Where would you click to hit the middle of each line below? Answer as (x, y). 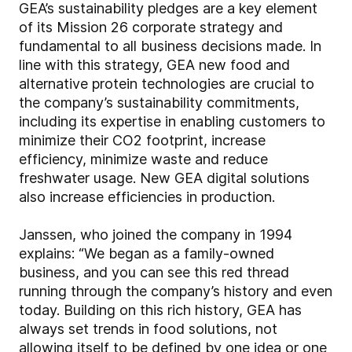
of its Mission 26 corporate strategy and (151, 27)
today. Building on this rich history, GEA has (160, 310)
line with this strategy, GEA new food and (154, 65)
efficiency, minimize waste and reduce (143, 159)
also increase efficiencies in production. (147, 197)
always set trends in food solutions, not (148, 329)
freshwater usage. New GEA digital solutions (164, 178)
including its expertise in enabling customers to (172, 122)
